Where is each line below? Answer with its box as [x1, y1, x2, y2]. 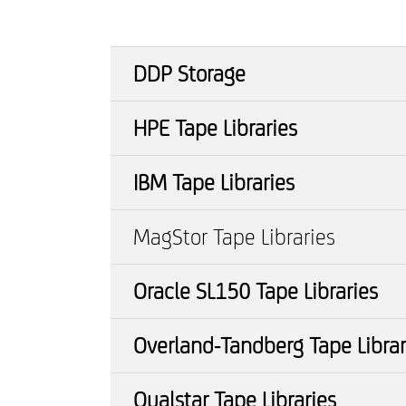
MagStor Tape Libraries [133, 224, 335, 250]
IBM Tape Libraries [133, 169, 295, 196]
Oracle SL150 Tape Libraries [133, 278, 378, 304]
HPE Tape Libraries [133, 115, 297, 141]
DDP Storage [133, 61, 246, 87]
